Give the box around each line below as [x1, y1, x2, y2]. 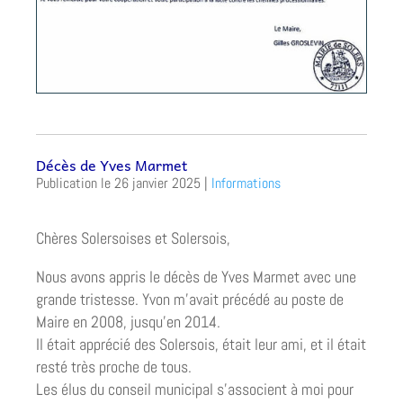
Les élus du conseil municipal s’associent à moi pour [36, 378, 354, 399]
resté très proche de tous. [36, 355, 192, 377]
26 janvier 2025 [114, 173, 201, 193]
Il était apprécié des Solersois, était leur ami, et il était [36, 333, 366, 354]
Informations [211, 173, 281, 193]
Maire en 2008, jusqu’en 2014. [36, 310, 220, 332]
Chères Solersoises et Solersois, [36, 227, 230, 248]
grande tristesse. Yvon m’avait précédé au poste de [36, 288, 344, 309]
